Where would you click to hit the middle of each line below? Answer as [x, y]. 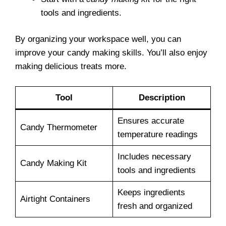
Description [162, 97]
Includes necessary [154, 156]
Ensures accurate [151, 121]
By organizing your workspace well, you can [98, 39]
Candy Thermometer [59, 127]
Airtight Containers [55, 199]
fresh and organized [155, 206]
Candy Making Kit [53, 163]
